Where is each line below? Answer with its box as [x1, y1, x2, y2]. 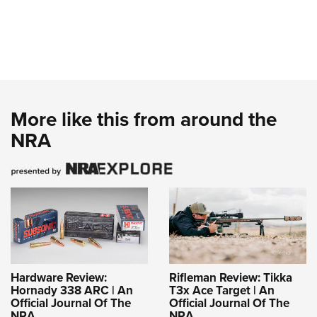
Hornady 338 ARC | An [11, 282, 133, 299]
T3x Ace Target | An [169, 282, 275, 299]
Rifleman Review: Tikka [169, 269, 292, 287]
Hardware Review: [11, 269, 107, 287]
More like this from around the [11, 104, 277, 133]
